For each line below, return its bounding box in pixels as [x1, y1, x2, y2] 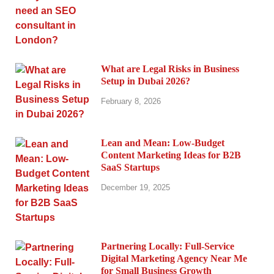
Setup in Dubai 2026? [101, 76, 190, 87]
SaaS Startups [101, 162, 160, 173]
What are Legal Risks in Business [101, 64, 239, 75]
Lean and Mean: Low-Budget [101, 138, 224, 149]
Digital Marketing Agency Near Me [101, 253, 247, 264]
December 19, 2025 [101, 182, 170, 192]
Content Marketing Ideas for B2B [101, 150, 241, 161]
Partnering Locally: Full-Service [101, 241, 234, 252]
